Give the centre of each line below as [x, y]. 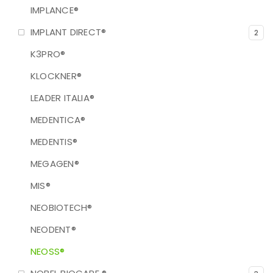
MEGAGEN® [55, 164]
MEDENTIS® [54, 142]
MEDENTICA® [58, 120]
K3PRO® [48, 54]
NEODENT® [53, 229]
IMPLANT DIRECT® [69, 32]
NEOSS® [48, 251]
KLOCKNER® [56, 76]
